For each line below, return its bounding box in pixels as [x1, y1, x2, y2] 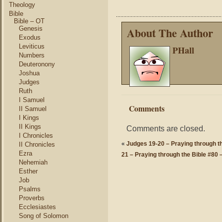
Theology [9, 1, 35, 8]
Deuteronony [19, 60, 55, 68]
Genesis [19, 25, 43, 32]
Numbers [19, 52, 45, 59]
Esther [19, 167, 38, 175]
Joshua [19, 69, 40, 77]
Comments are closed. [126, 124, 205, 133]
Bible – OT [14, 17, 45, 25]
